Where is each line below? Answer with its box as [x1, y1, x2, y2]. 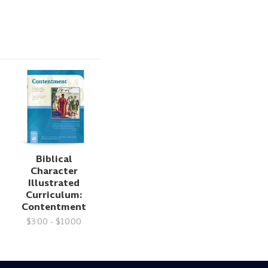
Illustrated [28, 175, 80, 190]
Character [30, 163, 78, 178]
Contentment [22, 199, 87, 214]
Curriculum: [26, 187, 83, 202]
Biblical [35, 151, 72, 166]
